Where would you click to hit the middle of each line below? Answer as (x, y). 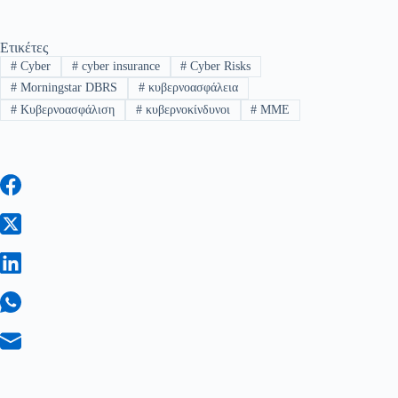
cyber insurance (119, 66)
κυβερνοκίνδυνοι (186, 109)
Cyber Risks (219, 66)
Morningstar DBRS (67, 88)
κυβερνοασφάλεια (191, 88)
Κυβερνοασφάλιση (65, 109)
